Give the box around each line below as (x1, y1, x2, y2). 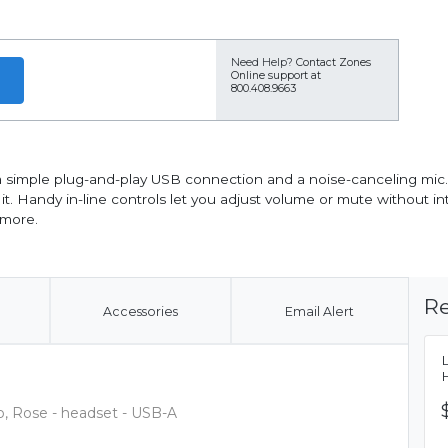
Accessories (102, 304, 178, 319)
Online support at (231, 69, 321, 82)
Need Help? (231, 56, 293, 69)
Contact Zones (296, 56, 371, 69)
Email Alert (284, 304, 354, 319)
